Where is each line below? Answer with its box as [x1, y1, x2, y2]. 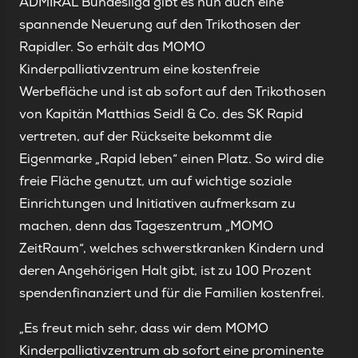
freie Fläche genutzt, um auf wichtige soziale [19, 173, 292, 190]
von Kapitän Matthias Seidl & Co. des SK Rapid [19, 105, 303, 123]
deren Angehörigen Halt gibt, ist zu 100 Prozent [19, 262, 311, 280]
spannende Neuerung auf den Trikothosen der [19, 16, 300, 34]
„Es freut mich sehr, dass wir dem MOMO [19, 320, 268, 337]
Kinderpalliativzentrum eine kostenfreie [19, 61, 260, 78]
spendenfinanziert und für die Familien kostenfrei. [19, 284, 324, 302]
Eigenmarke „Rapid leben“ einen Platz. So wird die [19, 150, 324, 168]
